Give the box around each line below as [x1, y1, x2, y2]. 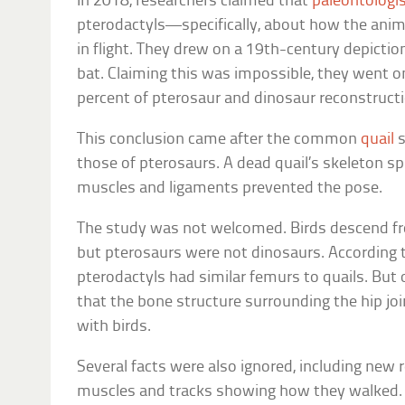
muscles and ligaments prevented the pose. [77, 179, 383, 197]
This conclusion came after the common [77, 130, 362, 148]
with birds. [77, 317, 152, 335]
